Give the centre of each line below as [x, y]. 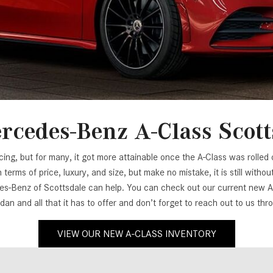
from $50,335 [35, 28]
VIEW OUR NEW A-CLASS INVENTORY [136, 234]
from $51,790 [35, 80]
